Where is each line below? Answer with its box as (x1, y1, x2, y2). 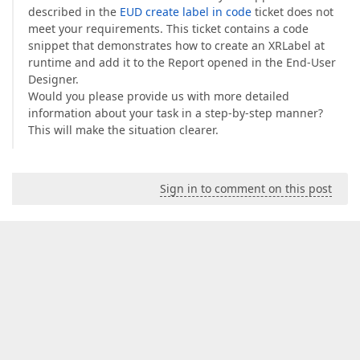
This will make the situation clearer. (28, 122, 219, 138)
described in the (28, 4, 120, 20)
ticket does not (252, 4, 333, 20)
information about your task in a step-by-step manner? (28, 105, 323, 121)
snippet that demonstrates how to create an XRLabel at (28, 38, 325, 54)
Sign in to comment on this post (160, 181, 332, 197)
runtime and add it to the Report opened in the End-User (28, 55, 336, 71)
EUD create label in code (120, 4, 252, 20)
